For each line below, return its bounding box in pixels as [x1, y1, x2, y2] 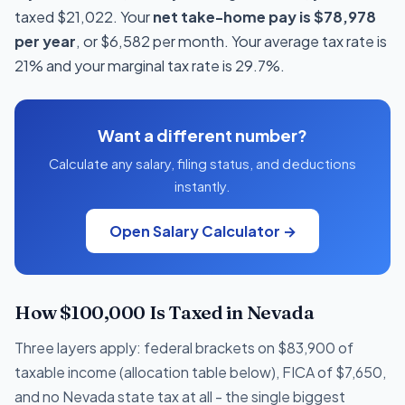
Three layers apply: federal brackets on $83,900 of [14, 338, 353, 358]
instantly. [174, 178, 231, 195]
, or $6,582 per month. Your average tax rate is [76, 32, 387, 52]
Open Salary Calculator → [108, 221, 297, 241]
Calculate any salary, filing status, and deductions [49, 155, 356, 173]
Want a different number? [98, 125, 307, 146]
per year [14, 32, 76, 52]
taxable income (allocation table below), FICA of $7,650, [14, 363, 386, 382]
